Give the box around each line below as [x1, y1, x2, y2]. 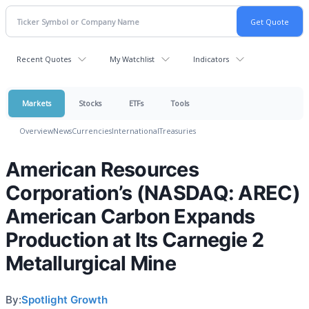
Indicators [193, 54, 229, 64]
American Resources [6, 157, 199, 181]
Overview [19, 126, 53, 136]
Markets [22, 98, 51, 108]
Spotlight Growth [21, 293, 108, 306]
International [112, 126, 159, 136]
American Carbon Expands [6, 204, 255, 228]
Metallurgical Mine [6, 251, 177, 275]
